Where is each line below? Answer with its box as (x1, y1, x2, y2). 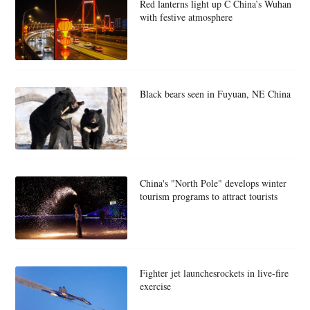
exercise (139, 279, 171, 293)
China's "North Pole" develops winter (139, 176, 286, 190)
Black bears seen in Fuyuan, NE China (139, 86, 291, 100)
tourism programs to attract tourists (139, 190, 277, 203)
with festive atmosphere (139, 10, 232, 24)
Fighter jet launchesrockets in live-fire (139, 266, 289, 280)
